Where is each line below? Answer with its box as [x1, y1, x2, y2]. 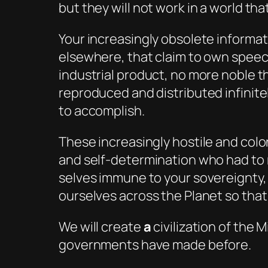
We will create [59, 218, 144, 236]
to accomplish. [59, 102, 145, 120]
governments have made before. [59, 236, 252, 254]
